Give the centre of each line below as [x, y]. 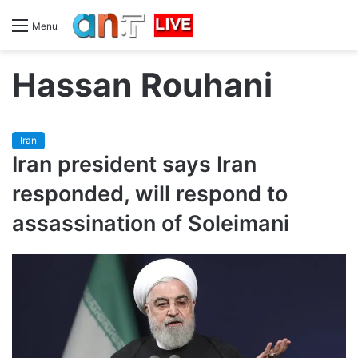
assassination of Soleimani [151, 223]
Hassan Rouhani [142, 84]
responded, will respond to [150, 193]
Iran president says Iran [134, 164]
